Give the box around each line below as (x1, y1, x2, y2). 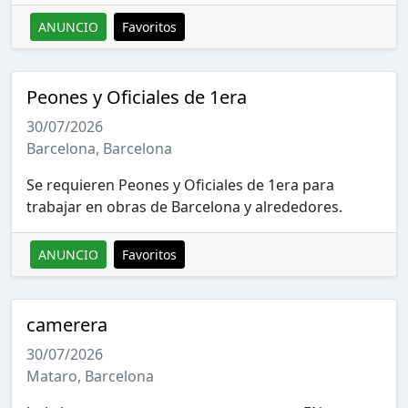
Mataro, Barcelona (26, 365, 154, 386)
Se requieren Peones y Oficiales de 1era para (26, 174, 334, 195)
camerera (26, 311, 107, 337)
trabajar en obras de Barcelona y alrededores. (26, 196, 342, 217)
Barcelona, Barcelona (26, 138, 172, 158)
